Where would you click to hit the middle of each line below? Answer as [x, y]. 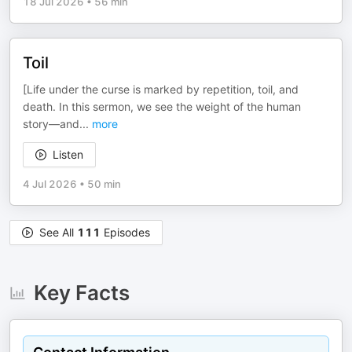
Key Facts [81, 293]
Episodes [125, 232]
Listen [68, 154]
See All [58, 232]
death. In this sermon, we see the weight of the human [162, 106]
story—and [51, 124]
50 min [104, 184]
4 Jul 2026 [50, 184]
